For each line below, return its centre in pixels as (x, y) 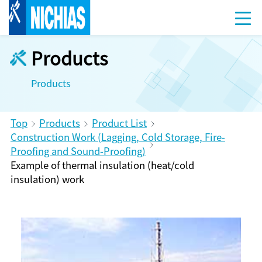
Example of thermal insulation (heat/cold (102, 165)
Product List (119, 123)
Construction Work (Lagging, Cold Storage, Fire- (118, 137)
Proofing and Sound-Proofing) (78, 151)
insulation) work (47, 179)
